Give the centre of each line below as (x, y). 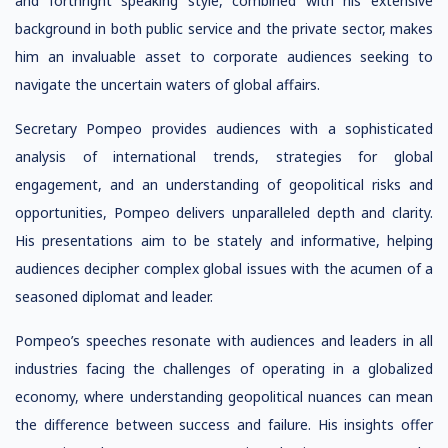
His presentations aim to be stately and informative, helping (224, 240)
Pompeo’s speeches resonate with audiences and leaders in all (224, 340)
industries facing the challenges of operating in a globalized (224, 368)
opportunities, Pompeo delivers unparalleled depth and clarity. (224, 212)
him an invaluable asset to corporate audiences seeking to (224, 56)
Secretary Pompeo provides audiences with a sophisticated (224, 128)
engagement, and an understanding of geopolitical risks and (224, 184)
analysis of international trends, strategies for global (224, 156)
